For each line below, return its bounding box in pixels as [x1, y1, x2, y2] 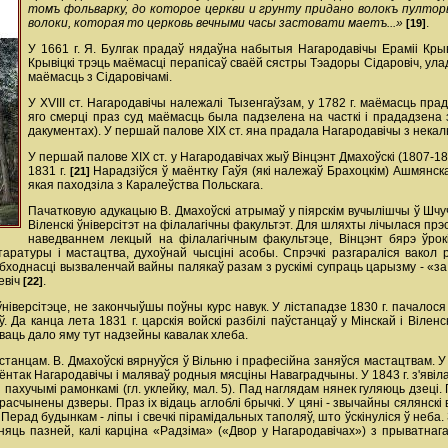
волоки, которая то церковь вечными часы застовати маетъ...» [28, 16, 403, 30]
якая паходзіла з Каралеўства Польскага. [28, 178, 263, 192]
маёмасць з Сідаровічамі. [28, 70, 172, 84]
